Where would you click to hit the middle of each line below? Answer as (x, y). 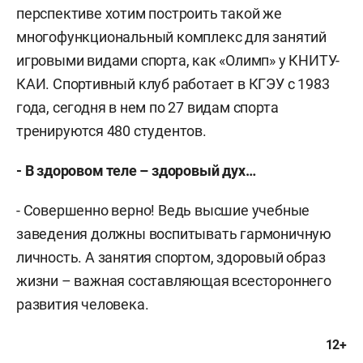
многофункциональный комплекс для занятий (171, 37)
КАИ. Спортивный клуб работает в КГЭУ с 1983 (173, 84)
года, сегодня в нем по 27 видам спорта (147, 107)
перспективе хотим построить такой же (149, 13)
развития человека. (83, 304)
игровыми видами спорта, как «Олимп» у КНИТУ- (178, 60)
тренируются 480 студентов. (111, 131)
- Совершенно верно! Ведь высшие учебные (163, 210)
